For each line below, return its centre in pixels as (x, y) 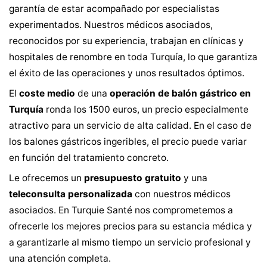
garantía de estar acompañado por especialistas (114, 9)
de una (92, 93)
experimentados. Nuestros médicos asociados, (111, 25)
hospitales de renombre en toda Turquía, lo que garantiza (133, 57)
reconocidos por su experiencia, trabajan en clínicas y (126, 41)
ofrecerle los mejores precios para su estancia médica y (131, 226)
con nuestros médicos (181, 194)
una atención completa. (60, 258)
